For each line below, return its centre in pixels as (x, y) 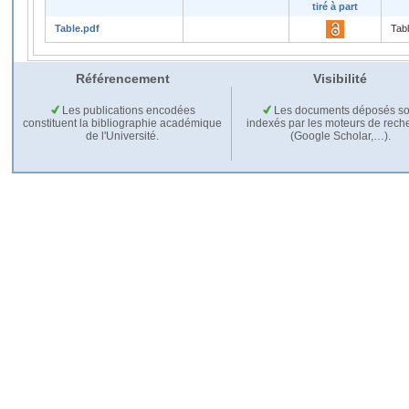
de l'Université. (122, 136)
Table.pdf (77, 28)
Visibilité (340, 78)
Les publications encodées (127, 110)
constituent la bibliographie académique (122, 123)
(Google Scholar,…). (340, 136)
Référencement (122, 78)
